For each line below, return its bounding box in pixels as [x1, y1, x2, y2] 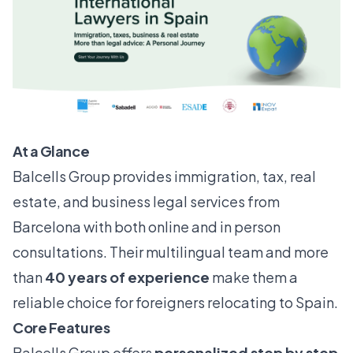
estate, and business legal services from [13, 192, 280, 211]
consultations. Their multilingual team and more [13, 243, 329, 262]
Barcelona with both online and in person [13, 217, 281, 236]
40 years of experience [45, 268, 210, 287]
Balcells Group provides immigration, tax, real [13, 167, 316, 186]
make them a [210, 268, 298, 287]
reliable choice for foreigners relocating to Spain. [13, 293, 338, 312]
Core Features [13, 318, 110, 337]
